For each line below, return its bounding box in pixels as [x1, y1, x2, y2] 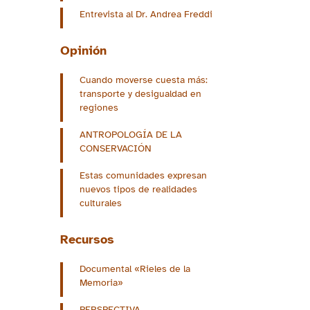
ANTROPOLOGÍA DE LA [80, 129, 182, 141]
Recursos [60, 232, 114, 248]
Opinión [60, 43, 107, 59]
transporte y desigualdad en [80, 88, 201, 100]
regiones [80, 102, 118, 114]
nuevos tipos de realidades [80, 183, 197, 196]
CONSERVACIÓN [80, 143, 152, 155]
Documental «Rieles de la [80, 263, 190, 275]
